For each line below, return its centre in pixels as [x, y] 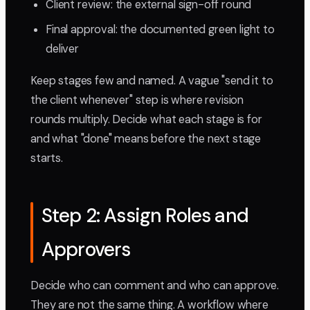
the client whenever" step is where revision [137, 100]
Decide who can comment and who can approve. [155, 286]
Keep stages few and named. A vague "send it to [152, 81]
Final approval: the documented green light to [160, 30]
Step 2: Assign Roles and [145, 216]
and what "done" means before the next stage [146, 139]
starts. [47, 158]
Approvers [86, 250]
